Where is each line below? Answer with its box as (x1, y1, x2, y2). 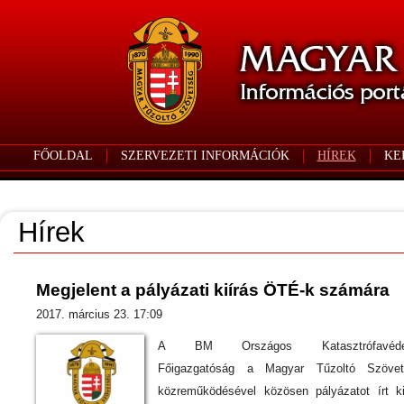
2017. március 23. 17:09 (36, 308, 162, 321)
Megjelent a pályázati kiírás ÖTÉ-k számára (36, 280, 390, 299)
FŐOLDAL (32, 149, 93, 162)
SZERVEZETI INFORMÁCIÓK (120, 149, 289, 162)
